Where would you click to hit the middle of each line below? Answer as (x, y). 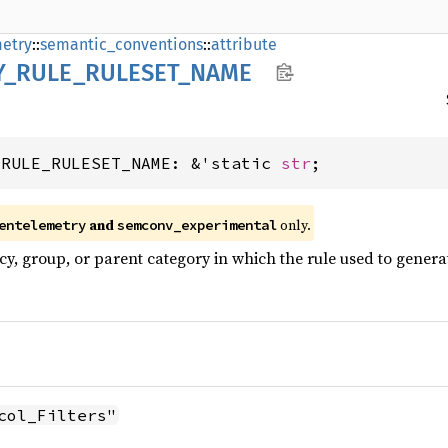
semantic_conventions (121, 44)
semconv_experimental (197, 225)
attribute (244, 44)
